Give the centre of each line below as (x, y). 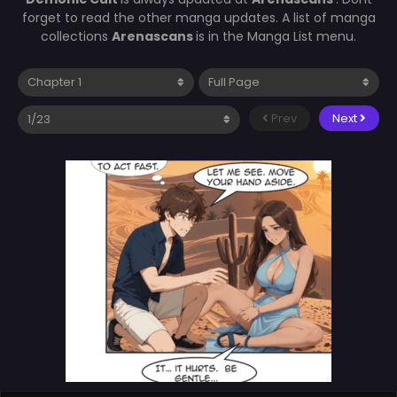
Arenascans (154, 36)
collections (76, 36)
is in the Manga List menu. (276, 36)
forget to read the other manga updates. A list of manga (198, 17)
